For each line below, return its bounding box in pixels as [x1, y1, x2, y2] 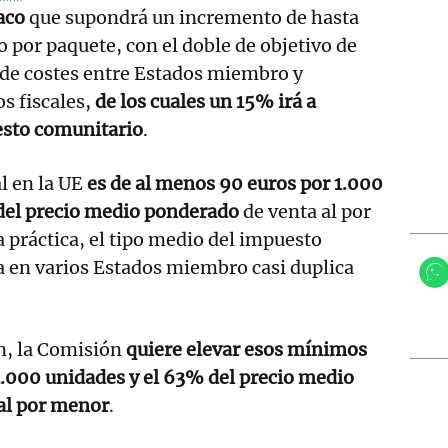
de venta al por [239, 199, 371, 223]
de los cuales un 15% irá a [95, 89, 316, 113]
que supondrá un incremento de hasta [25, 5, 359, 29]
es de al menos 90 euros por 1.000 [87, 171, 383, 195]
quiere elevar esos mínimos [126, 337, 367, 361]
